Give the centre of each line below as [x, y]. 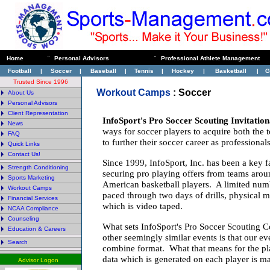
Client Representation [38, 113]
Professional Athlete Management [210, 58]
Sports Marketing [31, 177]
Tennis [144, 71]
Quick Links [24, 144]
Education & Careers [37, 229]
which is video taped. [143, 206]
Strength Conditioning [38, 167]
